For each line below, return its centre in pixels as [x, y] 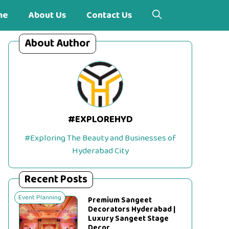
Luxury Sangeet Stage [129, 219]
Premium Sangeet [120, 200]
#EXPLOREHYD [100, 120]
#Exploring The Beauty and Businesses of [100, 138]
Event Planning [40, 198]
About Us [47, 15]
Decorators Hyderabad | [132, 210]
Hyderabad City [100, 151]
